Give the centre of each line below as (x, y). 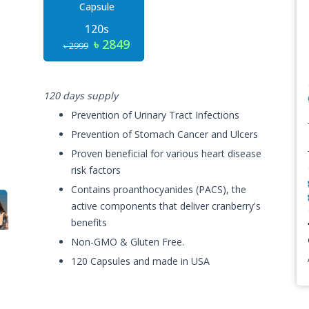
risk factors (96, 170)
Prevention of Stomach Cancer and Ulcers (165, 134)
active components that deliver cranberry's (166, 206)
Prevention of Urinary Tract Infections (156, 115)
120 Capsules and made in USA (141, 261)
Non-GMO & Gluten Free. (128, 242)
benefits (89, 222)
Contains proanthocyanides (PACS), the (159, 189)
